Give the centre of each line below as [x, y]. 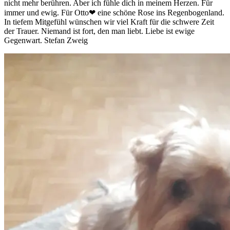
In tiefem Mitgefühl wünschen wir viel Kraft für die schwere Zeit [109, 22]
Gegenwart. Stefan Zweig [46, 41]
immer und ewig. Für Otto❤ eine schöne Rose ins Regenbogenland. [114, 13]
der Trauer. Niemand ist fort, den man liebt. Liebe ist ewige [99, 31]
